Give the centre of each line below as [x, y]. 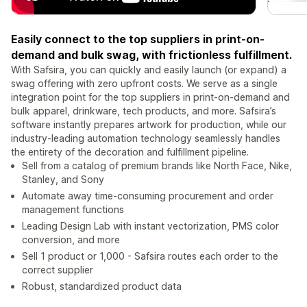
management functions [73, 210]
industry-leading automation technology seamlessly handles [146, 138]
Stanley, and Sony [63, 180]
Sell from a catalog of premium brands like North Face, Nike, [157, 166]
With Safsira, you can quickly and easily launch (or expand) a [149, 70]
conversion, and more [71, 240]
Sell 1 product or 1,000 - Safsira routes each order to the [150, 256]
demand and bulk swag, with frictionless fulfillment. [151, 55]
